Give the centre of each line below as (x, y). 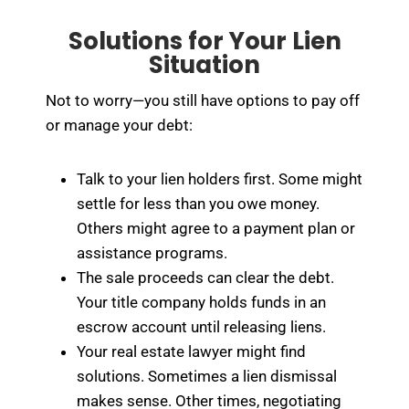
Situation (204, 65)
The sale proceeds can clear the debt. (205, 278)
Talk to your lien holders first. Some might (220, 179)
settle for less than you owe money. (198, 204)
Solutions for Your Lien (204, 42)
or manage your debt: (119, 126)
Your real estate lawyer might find (191, 352)
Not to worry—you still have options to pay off (203, 101)
